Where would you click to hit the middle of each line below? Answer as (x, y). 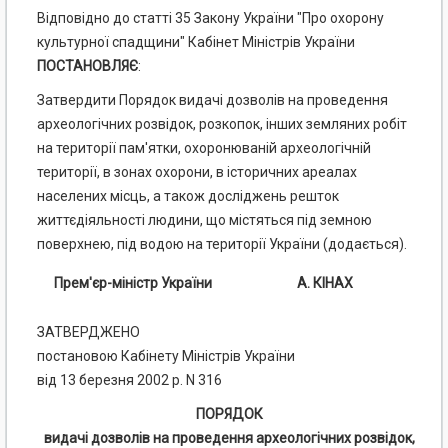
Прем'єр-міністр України (133, 283)
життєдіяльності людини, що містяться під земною (204, 220)
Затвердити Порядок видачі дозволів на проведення (212, 100)
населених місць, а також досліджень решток (188, 196)
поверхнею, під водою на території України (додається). (222, 244)
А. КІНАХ (325, 283)
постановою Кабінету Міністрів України (166, 356)
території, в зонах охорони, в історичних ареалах (197, 172)
